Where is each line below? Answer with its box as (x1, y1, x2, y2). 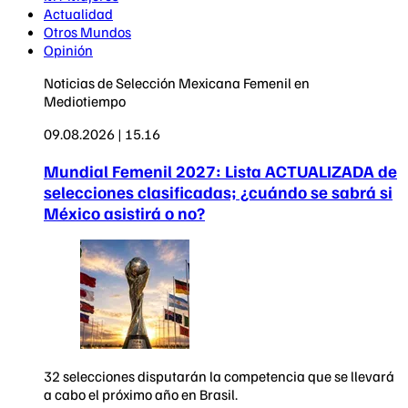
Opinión (44, 40, 93, 59)
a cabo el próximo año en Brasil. (44, 385, 238, 404)
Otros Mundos (44, 22, 131, 41)
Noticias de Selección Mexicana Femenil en (44, 73, 310, 92)
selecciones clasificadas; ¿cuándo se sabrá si (44, 180, 393, 202)
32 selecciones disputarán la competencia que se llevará (44, 367, 394, 386)
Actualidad (44, 4, 113, 23)
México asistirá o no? (44, 201, 205, 223)
